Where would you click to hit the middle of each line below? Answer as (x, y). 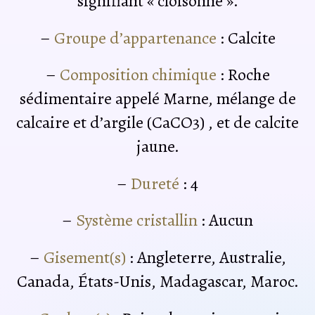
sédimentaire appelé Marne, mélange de (157, 99)
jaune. (157, 147)
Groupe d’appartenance (135, 38)
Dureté (155, 183)
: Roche (243, 75)
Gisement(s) (84, 258)
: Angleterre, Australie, (206, 258)
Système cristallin (135, 220)
